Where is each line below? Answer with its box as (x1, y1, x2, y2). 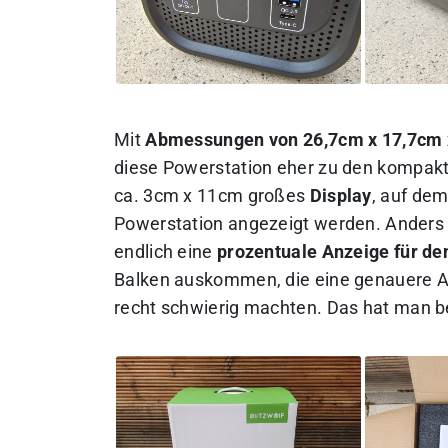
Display (309, 186, 372, 207)
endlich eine (114, 242, 217, 263)
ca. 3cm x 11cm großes (114, 186, 310, 207)
